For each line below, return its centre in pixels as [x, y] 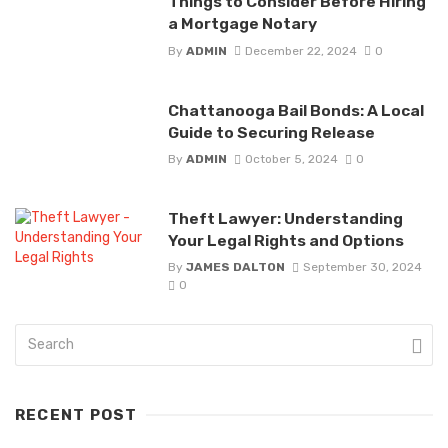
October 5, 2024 [291, 158]
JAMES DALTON [235, 267]
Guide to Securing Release [271, 132]
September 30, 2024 [362, 267]
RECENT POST [76, 415]
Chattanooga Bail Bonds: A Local [295, 110]
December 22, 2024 [300, 50]
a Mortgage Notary [242, 24]
